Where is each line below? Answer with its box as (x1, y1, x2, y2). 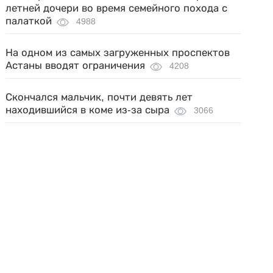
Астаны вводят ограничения (5, 60, 146, 71)
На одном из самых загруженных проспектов (5, 47, 230, 58)
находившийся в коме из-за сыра (5, 104, 170, 116)
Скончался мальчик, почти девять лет (5, 91, 193, 103)
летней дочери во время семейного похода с (5, 2, 228, 14)
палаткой (5, 15, 52, 27)
